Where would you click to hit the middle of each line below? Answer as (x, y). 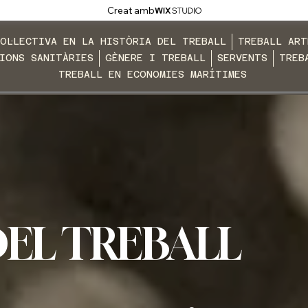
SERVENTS (243, 58)
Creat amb (131, 10)
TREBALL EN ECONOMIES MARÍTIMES (153, 75)
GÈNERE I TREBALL (156, 58)
